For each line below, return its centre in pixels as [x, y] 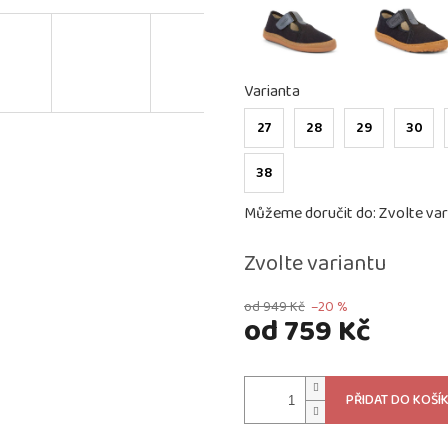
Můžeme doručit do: [310, 214]
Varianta [272, 92]
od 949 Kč [274, 307]
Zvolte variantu [315, 264]
